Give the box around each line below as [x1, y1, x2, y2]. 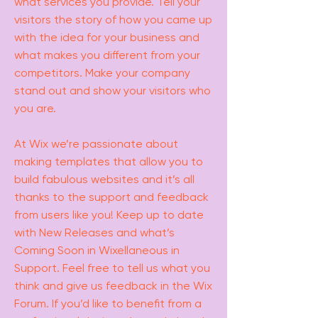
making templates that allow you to [14, 155, 203, 168]
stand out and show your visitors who [14, 84, 211, 97]
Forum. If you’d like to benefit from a [14, 297, 202, 310]
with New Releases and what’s [14, 226, 175, 239]
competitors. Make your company [14, 66, 190, 79]
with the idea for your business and [14, 31, 199, 44]
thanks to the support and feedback [14, 190, 209, 204]
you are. [14, 102, 59, 115]
